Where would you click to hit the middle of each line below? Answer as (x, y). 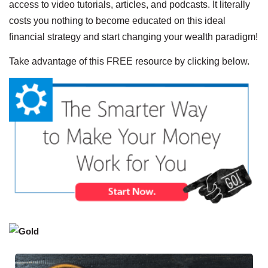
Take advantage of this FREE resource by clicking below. (129, 61)
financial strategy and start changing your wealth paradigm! (133, 36)
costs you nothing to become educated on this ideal (117, 20)
